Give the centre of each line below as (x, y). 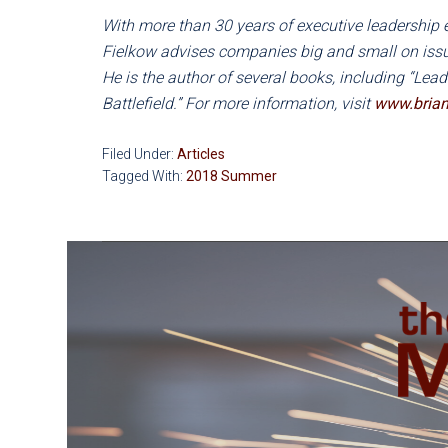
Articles (201, 154)
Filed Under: (139, 154)
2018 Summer (231, 176)
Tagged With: (144, 176)
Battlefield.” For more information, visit (238, 104)
